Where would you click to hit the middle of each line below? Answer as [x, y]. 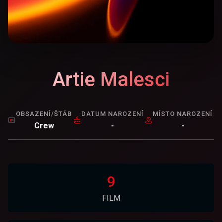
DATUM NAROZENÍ [112, 114]
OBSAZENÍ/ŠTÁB [44, 114]
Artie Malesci [111, 80]
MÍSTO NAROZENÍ [183, 114]
